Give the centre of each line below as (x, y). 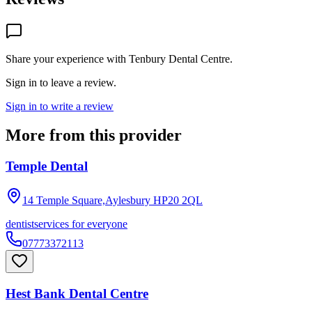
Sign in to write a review (60, 106)
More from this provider (94, 135)
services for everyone (81, 224)
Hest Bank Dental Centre (77, 293)
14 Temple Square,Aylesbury (86, 201)
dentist (20, 224)
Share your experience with (67, 58)
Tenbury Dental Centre (179, 58)
